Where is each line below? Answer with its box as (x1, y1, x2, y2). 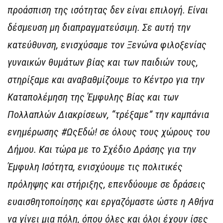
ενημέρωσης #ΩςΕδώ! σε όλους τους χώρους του (7, 126, 210, 138)
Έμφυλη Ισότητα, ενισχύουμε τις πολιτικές (7, 161, 183, 173)
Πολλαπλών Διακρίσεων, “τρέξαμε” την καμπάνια (7, 109, 209, 121)
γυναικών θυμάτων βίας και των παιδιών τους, (7, 56, 198, 69)
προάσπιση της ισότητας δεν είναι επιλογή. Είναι (7, 4, 208, 16)
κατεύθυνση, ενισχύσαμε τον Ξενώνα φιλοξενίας (7, 39, 207, 51)
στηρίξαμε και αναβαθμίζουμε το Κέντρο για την (7, 74, 205, 86)
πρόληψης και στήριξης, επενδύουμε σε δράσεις (7, 178, 206, 191)
